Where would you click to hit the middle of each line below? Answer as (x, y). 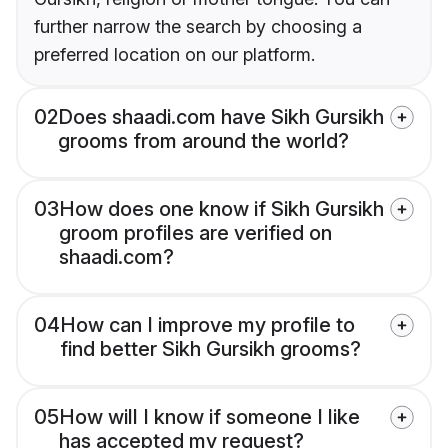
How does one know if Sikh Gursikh (221, 209)
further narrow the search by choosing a (198, 27)
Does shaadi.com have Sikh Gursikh (221, 117)
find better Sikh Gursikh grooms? (210, 349)
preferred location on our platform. (174, 55)
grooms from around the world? (203, 141)
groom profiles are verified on (195, 233)
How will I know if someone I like (209, 417)
